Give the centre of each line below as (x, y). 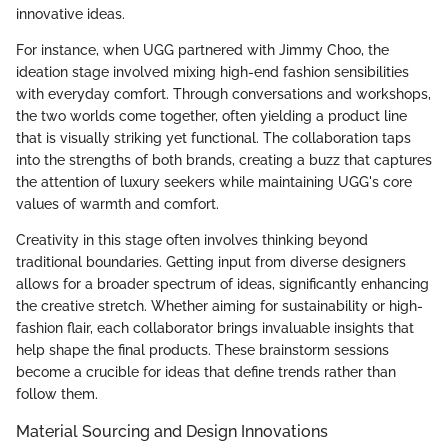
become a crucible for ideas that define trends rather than (206, 372)
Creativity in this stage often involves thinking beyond (192, 240)
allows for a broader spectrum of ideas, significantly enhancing (222, 284)
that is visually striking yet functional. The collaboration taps (213, 138)
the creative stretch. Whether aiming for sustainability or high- (219, 306)
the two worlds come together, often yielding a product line (211, 116)
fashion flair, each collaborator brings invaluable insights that (215, 328)
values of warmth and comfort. (117, 204)
